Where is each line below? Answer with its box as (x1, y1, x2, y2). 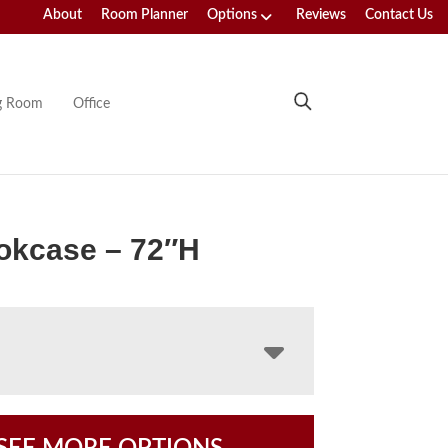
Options (207, 8, 257, 22)
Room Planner (101, 8, 188, 22)
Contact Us (365, 8, 433, 22)
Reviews (296, 8, 346, 22)
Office (72, 96, 110, 111)
